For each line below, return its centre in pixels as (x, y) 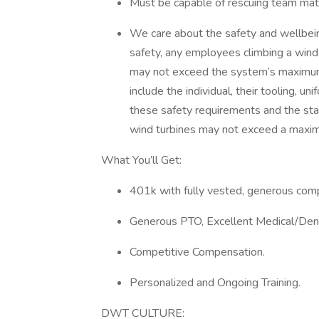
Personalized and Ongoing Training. (216, 283)
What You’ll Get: (143, 160)
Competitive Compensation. (199, 252)
